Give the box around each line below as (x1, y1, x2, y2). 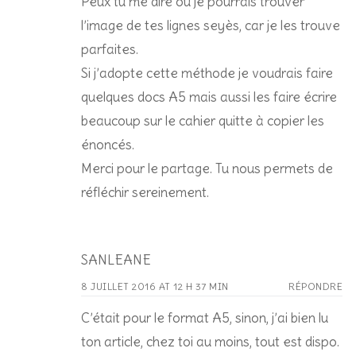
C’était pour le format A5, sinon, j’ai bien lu (81, 308, 328, 327)
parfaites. (81, 40, 138, 58)
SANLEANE (81, 250, 151, 269)
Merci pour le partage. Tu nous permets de (81, 159, 333, 177)
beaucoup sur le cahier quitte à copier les (81, 111, 324, 130)
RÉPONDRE (288, 280, 342, 292)
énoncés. (81, 135, 134, 153)
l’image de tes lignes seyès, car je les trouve (81, 16, 340, 34)
